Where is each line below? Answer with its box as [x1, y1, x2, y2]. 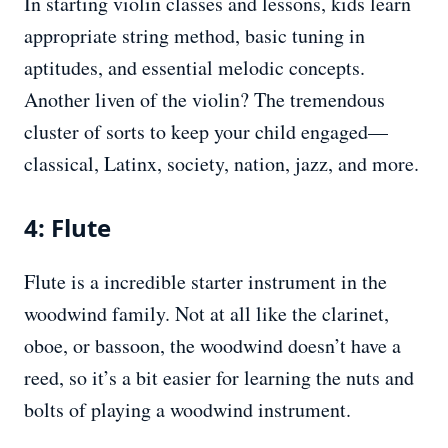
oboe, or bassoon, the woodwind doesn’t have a [24, 332, 401, 360]
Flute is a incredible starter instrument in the [24, 268, 387, 296]
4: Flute [24, 211, 111, 245]
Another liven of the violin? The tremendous [24, 86, 385, 114]
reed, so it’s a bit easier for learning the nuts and [24, 364, 414, 392]
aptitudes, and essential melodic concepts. [24, 54, 365, 82]
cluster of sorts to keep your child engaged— [24, 118, 388, 146]
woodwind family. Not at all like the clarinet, [24, 300, 389, 328]
